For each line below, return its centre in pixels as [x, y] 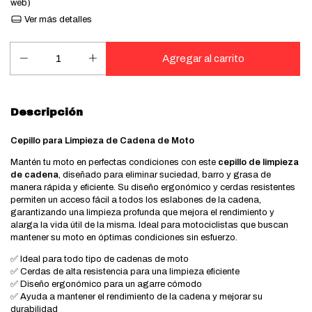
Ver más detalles [57, 20]
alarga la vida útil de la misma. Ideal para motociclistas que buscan [149, 225]
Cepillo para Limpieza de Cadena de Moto [102, 141]
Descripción [47, 112]
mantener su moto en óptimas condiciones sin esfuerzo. [124, 238]
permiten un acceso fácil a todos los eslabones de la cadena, [136, 200]
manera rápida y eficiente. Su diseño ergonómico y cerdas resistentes [153, 188]
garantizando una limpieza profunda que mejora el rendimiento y [142, 213]
